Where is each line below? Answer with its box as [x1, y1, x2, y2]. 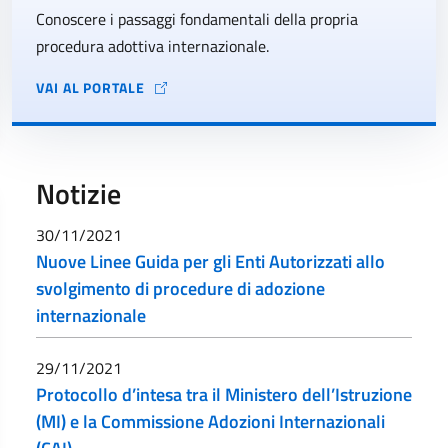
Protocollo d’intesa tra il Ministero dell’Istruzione [36, 381, 412, 408]
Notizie [36, 172, 121, 215]
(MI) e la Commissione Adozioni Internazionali [36, 408, 385, 435]
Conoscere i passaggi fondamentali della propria [36, 7, 358, 31]
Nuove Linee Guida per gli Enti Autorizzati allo [36, 248, 385, 275]
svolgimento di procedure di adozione [36, 275, 325, 302]
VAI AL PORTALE [36, 77, 145, 98]
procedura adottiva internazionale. [36, 34, 269, 58]
